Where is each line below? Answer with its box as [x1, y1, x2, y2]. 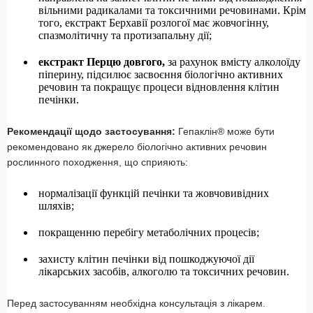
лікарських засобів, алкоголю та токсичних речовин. [38, 265, 289, 278]
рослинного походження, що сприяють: [7, 156, 188, 168]
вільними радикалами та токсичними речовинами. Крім [38, 4, 306, 17]
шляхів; [38, 200, 74, 212]
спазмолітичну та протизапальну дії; [38, 29, 212, 42]
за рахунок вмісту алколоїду [168, 56, 300, 68]
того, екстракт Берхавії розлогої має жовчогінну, [38, 17, 269, 29]
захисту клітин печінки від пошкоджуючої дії [38, 253, 254, 265]
